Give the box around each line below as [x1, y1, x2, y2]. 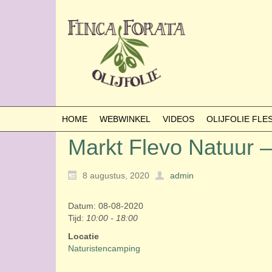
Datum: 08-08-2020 [68, 201, 143, 211]
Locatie [68, 231, 99, 242]
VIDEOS [163, 114, 194, 124]
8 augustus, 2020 [83, 171, 149, 181]
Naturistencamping [68, 243, 140, 254]
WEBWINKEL [100, 114, 151, 124]
